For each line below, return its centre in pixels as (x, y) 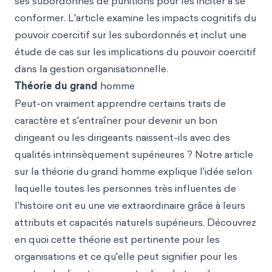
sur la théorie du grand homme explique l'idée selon (133, 171)
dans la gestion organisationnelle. (91, 69)
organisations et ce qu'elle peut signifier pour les (126, 256)
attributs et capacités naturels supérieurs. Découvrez (135, 222)
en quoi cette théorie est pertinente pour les (117, 239)
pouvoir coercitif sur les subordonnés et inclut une (131, 35)
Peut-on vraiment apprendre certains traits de (120, 103)
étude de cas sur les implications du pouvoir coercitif (135, 52)
